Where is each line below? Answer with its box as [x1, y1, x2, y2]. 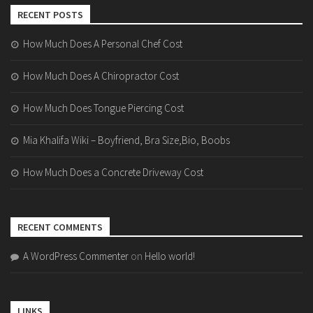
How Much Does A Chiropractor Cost [23, 68, 179, 82]
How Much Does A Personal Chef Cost [23, 36, 182, 50]
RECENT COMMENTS [17, 220, 103, 233]
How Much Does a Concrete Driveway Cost [23, 165, 203, 179]
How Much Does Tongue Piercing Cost [23, 101, 184, 115]
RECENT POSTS [17, 8, 83, 21]
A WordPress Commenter [23, 249, 129, 263]
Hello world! [145, 249, 195, 263]
